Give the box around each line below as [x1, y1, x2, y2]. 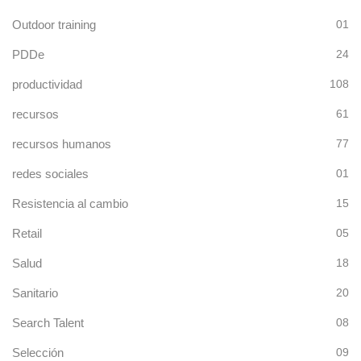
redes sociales [12, 166, 89, 180]
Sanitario [12, 285, 58, 300]
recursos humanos [12, 136, 111, 151]
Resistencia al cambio [12, 196, 128, 210]
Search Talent [12, 315, 84, 330]
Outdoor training [12, 17, 96, 31]
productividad [12, 77, 82, 91]
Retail [12, 226, 42, 240]
